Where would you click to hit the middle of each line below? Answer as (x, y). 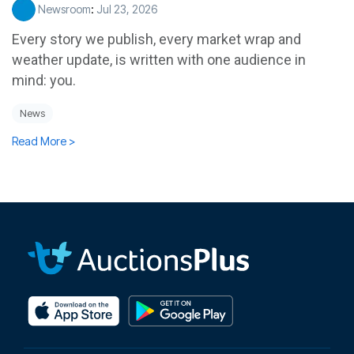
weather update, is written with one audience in (159, 59)
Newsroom (63, 9)
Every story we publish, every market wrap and (156, 39)
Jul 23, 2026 (127, 9)
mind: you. (44, 80)
